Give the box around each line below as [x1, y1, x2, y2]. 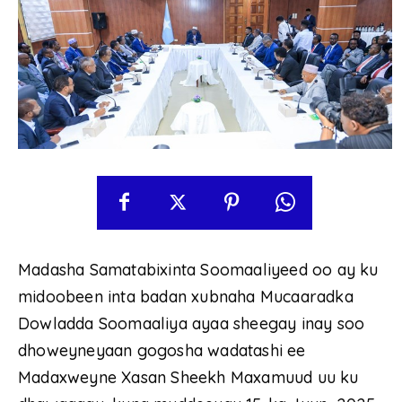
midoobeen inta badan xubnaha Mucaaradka [18, 285, 354, 307]
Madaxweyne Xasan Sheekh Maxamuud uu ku [18, 366, 359, 388]
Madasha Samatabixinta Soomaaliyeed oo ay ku [18, 258, 379, 280]
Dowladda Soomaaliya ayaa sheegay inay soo [18, 312, 365, 334]
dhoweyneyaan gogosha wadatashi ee [18, 339, 306, 361]
